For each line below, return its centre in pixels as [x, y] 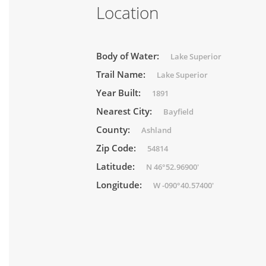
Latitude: [117, 166]
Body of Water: [129, 56]
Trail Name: [122, 74]
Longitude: [120, 185]
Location [128, 12]
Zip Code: [117, 148]
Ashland [156, 130]
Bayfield [178, 112]
